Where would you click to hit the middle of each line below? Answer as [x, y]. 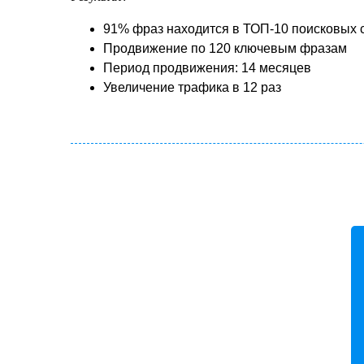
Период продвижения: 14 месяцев [207, 68]
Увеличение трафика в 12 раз [192, 88]
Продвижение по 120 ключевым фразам [225, 49]
